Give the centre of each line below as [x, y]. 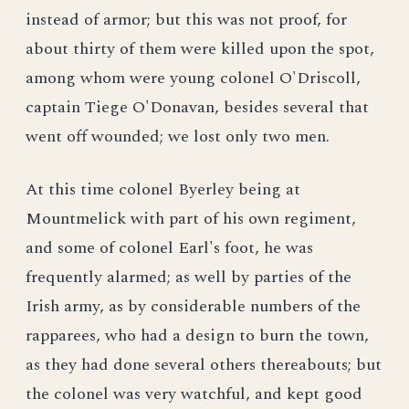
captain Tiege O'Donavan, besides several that [197, 107]
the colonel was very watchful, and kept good [194, 394]
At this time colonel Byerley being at [163, 189]
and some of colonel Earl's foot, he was [169, 248]
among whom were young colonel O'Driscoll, [193, 78]
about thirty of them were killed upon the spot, [200, 49]
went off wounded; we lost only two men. [178, 136]
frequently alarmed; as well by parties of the [189, 277]
